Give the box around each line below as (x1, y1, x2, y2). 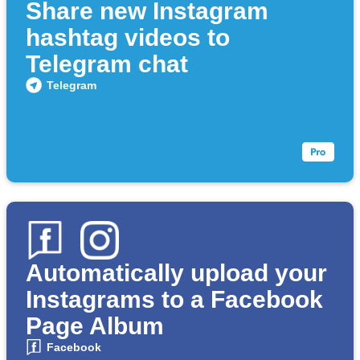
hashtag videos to (26, 24, 230, 51)
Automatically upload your (26, 260, 327, 287)
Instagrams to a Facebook (26, 286, 323, 313)
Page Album (26, 313, 164, 340)
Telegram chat (26, 51, 188, 78)
